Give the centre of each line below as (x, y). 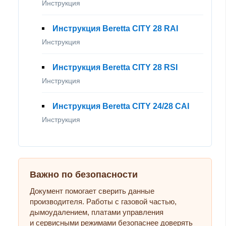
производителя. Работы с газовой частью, (103, 201)
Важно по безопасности (84, 174)
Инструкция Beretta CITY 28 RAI (115, 28)
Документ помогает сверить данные (92, 191)
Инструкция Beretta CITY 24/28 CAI (121, 106)
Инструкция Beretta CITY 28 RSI (115, 67)
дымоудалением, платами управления (97, 212)
